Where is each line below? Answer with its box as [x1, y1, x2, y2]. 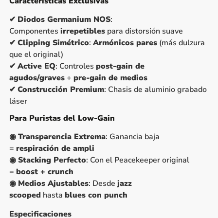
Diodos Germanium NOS [17, 14, 110, 25]
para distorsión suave [105, 26, 183, 37]
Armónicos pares [92, 37, 157, 49]
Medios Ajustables [18, 178, 89, 189]
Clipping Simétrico [17, 37, 89, 49]
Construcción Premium [17, 84, 104, 95]
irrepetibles [60, 26, 105, 37]
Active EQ [17, 61, 55, 72]
